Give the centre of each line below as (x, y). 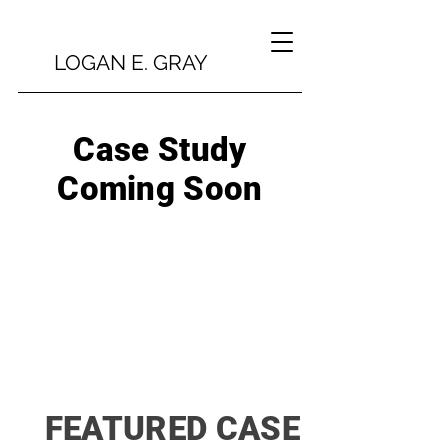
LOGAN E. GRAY (131, 62)
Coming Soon (160, 188)
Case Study (160, 149)
